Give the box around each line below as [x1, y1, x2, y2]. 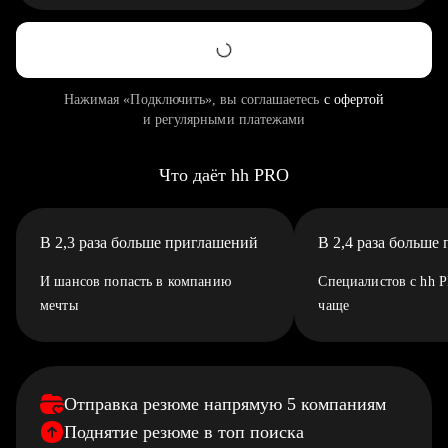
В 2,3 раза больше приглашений [40, 234, 258, 251]
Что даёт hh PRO [159, 165, 289, 185]
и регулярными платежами [142, 112, 306, 127]
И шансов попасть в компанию [40, 274, 231, 289]
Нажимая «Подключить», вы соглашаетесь [63, 92, 324, 107]
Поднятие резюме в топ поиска [64, 422, 304, 442]
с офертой [323, 92, 385, 107]
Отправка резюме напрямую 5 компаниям [64, 394, 386, 414]
